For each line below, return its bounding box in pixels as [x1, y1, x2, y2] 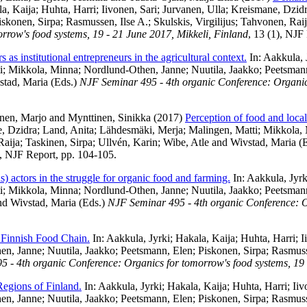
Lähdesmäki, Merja [99, 123, 183, 136]
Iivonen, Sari [101, 3, 157, 15]
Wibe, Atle [163, 136, 209, 148]
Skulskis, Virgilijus [153, 15, 235, 27]
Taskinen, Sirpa [25, 136, 93, 148]
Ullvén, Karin [98, 136, 158, 148]
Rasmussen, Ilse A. [66, 15, 148, 27]
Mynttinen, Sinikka [68, 111, 151, 123]
